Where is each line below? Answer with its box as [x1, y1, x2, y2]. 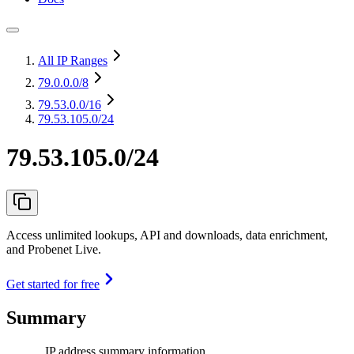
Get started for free [6, 277, 100, 291]
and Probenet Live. [6, 242, 101, 256]
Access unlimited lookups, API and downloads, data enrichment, [6, 228, 328, 242]
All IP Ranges [38, 54, 107, 67]
